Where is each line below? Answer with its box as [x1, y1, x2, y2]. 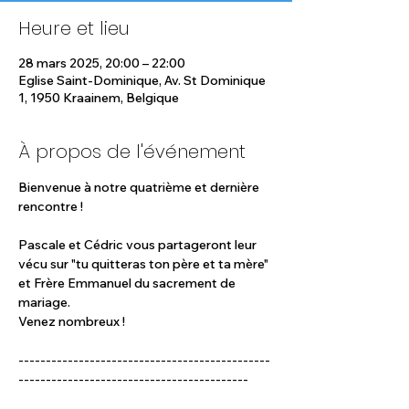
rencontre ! [18, 198, 83, 215]
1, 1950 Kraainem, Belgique [18, 89, 179, 106]
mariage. [18, 294, 70, 310]
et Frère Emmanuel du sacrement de [18, 275, 238, 291]
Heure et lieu [18, 16, 130, 41]
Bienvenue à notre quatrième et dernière [18, 179, 262, 195]
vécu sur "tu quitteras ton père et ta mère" [18, 256, 271, 272]
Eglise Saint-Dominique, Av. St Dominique [18, 72, 266, 89]
